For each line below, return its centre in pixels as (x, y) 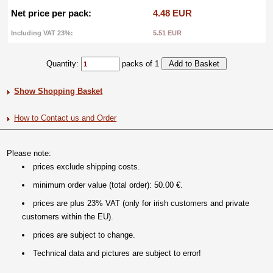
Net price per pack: (51, 13)
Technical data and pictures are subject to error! (117, 253)
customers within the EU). (68, 217)
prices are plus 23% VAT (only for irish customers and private (141, 203)
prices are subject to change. (84, 235)
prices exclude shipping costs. (87, 167)
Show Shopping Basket (58, 91)
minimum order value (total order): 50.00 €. (108, 185)
